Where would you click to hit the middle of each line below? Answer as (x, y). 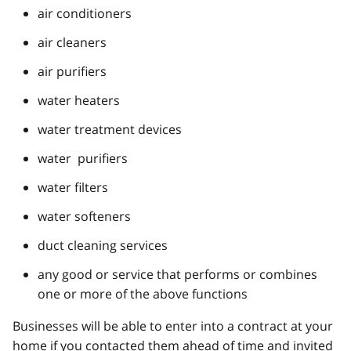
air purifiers (72, 71)
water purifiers (83, 158)
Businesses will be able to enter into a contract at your (173, 326)
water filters (73, 187)
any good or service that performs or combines (177, 274)
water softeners (84, 216)
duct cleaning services (103, 245)
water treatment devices (110, 129)
